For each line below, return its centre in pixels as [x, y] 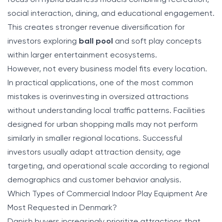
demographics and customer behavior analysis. [94, 180]
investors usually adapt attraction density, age [94, 152]
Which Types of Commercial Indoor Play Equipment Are [108, 194]
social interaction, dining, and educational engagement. [111, 14]
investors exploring [43, 41]
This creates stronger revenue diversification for [96, 28]
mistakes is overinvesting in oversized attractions [98, 97]
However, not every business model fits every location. [107, 69]
